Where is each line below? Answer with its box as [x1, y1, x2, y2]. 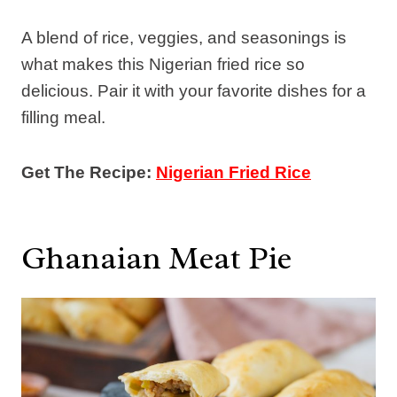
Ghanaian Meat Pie [21, 237, 292, 278]
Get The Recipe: [21, 162, 156, 182]
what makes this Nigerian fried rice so [21, 54, 305, 74]
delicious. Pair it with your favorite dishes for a [21, 81, 366, 100]
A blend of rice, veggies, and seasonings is [21, 27, 346, 47]
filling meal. [21, 107, 105, 127]
